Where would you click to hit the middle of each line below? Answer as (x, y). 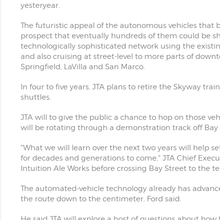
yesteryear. (40, 5)
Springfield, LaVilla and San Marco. (82, 67)
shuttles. (36, 97)
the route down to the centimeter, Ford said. (101, 199)
